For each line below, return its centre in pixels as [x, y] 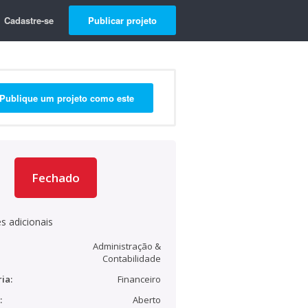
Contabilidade [132, 258]
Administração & [127, 246]
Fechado [56, 178]
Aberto [147, 300]
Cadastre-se [29, 20]
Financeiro [139, 279]
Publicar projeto [122, 20]
